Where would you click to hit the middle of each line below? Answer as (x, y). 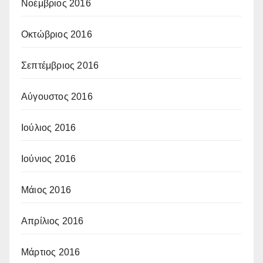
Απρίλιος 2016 (53, 221)
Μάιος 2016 (46, 190)
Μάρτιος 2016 (51, 252)
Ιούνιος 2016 (49, 159)
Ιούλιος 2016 (49, 127)
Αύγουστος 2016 (57, 96)
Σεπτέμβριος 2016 (60, 65)
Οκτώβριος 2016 (57, 34)
